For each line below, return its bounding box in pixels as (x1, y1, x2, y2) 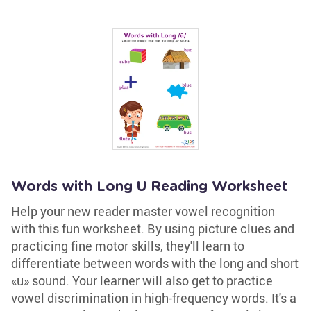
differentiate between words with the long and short (11, 255, 299, 271)
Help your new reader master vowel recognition (11, 203, 275, 219)
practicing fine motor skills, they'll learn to (11, 237, 244, 254)
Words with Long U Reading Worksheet (11, 180, 288, 194)
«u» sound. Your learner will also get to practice (11, 272, 273, 289)
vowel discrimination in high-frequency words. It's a (11, 289, 296, 306)
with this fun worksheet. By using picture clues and (11, 220, 294, 237)
